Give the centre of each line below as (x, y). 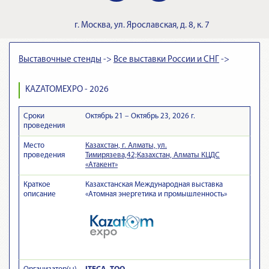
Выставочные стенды (60, 60)
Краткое (37, 184)
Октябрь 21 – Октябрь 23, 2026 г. (140, 116)
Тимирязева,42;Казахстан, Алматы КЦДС (153, 155)
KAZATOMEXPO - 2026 (67, 90)
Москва (96, 26)
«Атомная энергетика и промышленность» (156, 194)
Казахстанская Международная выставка (154, 184)
